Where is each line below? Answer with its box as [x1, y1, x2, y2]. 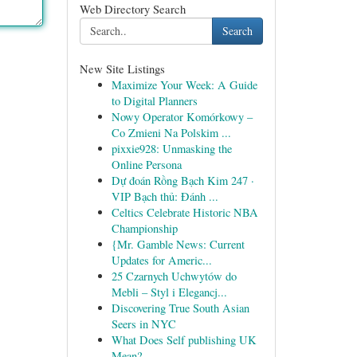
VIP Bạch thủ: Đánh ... [111, 189, 218, 204]
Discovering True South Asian [111, 300, 249, 316]
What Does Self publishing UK [111, 332, 257, 347]
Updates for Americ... [111, 253, 212, 268]
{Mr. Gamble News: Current [111, 237, 245, 252]
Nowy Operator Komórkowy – [111, 109, 253, 124]
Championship [111, 221, 178, 236]
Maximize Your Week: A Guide [111, 77, 257, 92]
